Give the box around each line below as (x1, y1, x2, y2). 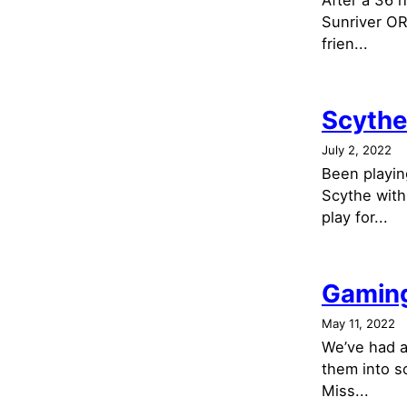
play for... (322, 208, 388, 226)
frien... (322, 35, 368, 54)
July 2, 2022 (322, 143, 392, 157)
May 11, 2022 (322, 315, 395, 331)
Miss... (322, 381, 369, 400)
